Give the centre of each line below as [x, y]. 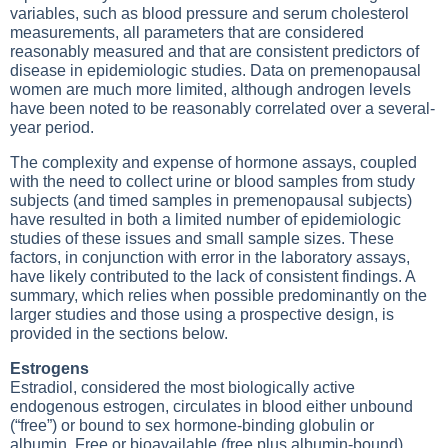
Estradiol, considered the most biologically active [182, 387]
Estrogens [49, 368]
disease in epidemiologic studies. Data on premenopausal [215, 70]
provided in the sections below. [119, 333]
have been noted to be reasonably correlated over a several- [222, 108]
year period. [52, 127]
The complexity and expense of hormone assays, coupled [213, 162]
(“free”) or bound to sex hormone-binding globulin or [192, 425]
